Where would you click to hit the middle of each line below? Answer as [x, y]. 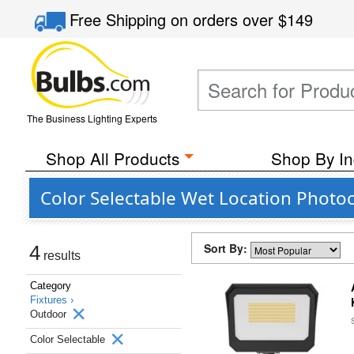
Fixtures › [52, 300]
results [60, 256]
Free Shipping [121, 19]
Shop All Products [112, 158]
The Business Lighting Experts [92, 118]
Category [51, 286]
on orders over [225, 19]
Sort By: [227, 248]
